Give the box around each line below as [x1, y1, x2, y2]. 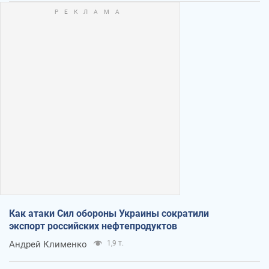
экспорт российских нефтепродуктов [9, 220, 177, 232]
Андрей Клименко [9, 238, 87, 250]
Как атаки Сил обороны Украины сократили [9, 207, 209, 219]
